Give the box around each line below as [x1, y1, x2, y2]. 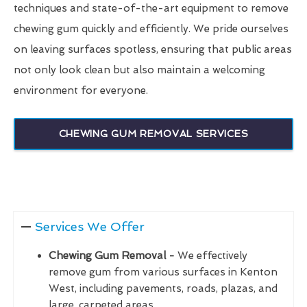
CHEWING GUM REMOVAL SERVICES [58, 128, 249, 140]
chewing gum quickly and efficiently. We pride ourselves [14, 23, 288, 36]
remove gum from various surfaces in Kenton [49, 266, 278, 279]
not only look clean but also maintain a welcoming [14, 64, 265, 77]
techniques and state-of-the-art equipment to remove [14, 2, 288, 15]
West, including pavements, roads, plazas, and [49, 282, 278, 295]
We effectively [177, 249, 247, 262]
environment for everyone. [14, 84, 148, 97]
